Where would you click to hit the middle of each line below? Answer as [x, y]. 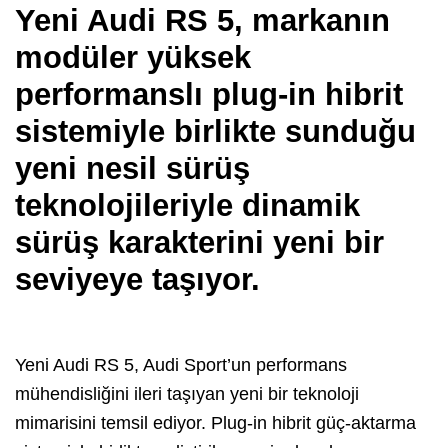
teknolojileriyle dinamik [187, 206]
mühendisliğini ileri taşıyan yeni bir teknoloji [187, 394]
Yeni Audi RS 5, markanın [202, 21]
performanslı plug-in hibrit [209, 95]
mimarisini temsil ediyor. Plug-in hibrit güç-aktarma [215, 423]
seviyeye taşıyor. [142, 280]
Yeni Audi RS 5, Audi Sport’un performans [181, 365]
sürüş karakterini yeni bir [199, 243]
